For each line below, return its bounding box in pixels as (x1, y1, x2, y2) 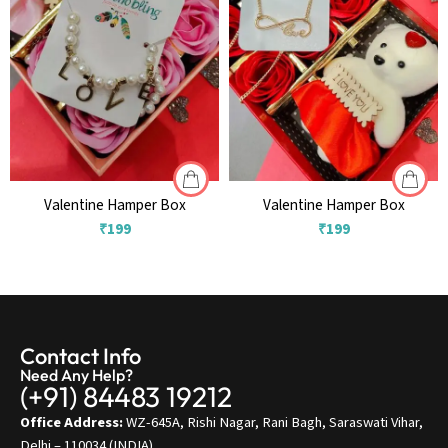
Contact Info (20, 342, 141, 371)
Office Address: (20, 413, 123, 433)
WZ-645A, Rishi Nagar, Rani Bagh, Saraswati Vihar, (123, 413, 423, 433)
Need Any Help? (20, 365, 133, 386)
